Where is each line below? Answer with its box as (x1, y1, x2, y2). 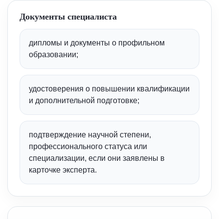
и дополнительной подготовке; (29, 96, 139, 105)
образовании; (29, 50, 78, 59)
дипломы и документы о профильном (29, 39, 165, 47)
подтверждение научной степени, (29, 131, 151, 139)
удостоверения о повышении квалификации (29, 85, 190, 93)
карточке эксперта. (29, 166, 97, 174)
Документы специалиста (20, 12, 117, 22)
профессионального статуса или (29, 142, 147, 151)
